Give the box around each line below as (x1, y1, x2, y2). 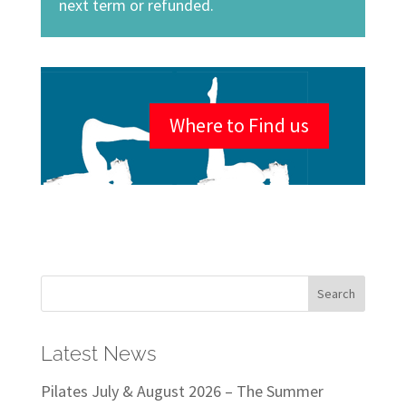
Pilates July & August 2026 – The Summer (40, 380, 324, 401)
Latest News (40, 341, 157, 365)
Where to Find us (169, 112, 310, 139)
